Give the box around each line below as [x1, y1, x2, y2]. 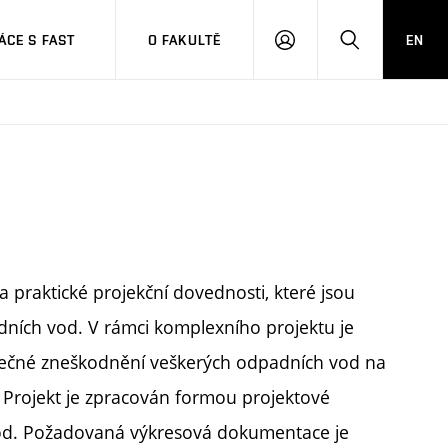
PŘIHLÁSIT [283, 40, 355, 56]
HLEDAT [348, 40, 401, 56]
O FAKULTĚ [147, 31, 222, 48]
